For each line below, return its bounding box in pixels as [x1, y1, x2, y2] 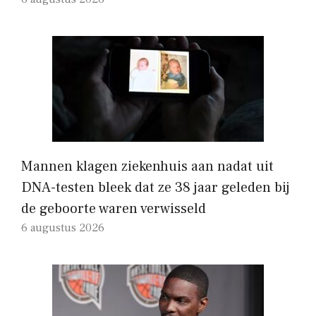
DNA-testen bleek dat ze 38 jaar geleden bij [21, 178, 290, 197]
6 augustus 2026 [21, 220, 104, 235]
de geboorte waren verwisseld [21, 199, 206, 218]
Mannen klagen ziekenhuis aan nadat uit [21, 157, 274, 176]
